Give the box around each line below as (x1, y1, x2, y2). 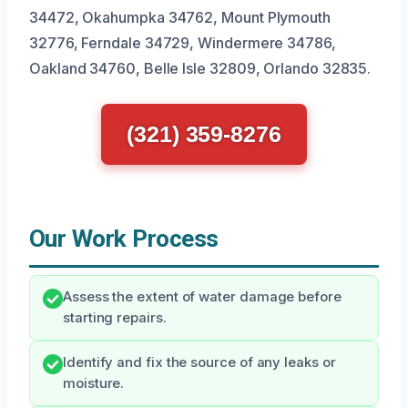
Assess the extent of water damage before (63, 289, 342, 306)
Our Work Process (29, 225, 219, 253)
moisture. (63, 375, 125, 393)
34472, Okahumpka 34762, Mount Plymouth (29, 8, 331, 27)
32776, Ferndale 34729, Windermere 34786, (29, 34, 336, 53)
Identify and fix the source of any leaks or (63, 354, 336, 372)
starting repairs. (63, 310, 167, 327)
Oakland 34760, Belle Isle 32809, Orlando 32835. (29, 59, 372, 78)
